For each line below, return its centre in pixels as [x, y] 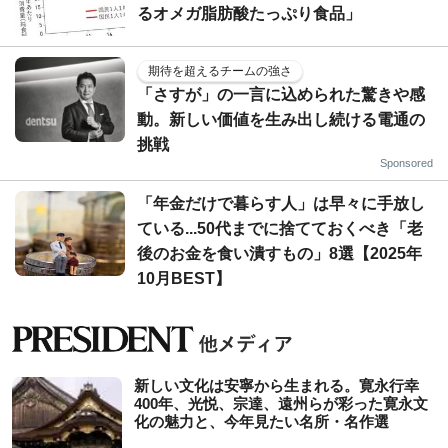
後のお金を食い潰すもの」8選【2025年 [279, 253]
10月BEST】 [184, 278]
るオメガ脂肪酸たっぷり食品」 [249, 13]
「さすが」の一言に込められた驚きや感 [281, 94]
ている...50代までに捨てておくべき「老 [280, 228]
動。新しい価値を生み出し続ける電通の [281, 119]
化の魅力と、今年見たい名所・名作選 [261, 421]
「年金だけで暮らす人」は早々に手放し [281, 203]
